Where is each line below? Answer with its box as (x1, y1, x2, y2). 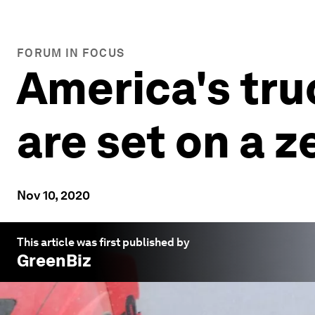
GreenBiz (17, 250, 91, 271)
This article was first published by (17, 236, 190, 249)
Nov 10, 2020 (17, 188, 90, 202)
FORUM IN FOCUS (17, 46, 125, 60)
